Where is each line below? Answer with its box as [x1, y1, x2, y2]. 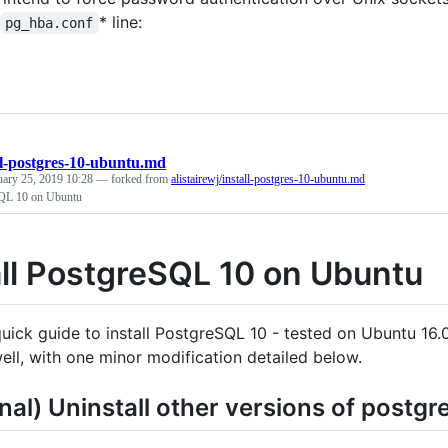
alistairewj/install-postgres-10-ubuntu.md [171, 172, 365, 187]
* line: [98, 12, 142, 33]
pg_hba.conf [5, 15, 94, 32]
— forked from [96, 172, 171, 187]
